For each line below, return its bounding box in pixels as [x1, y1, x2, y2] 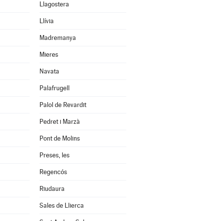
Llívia [39, 17, 54, 25]
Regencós [39, 168, 67, 176]
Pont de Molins [39, 135, 80, 142]
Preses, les [39, 151, 70, 159]
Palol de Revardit [39, 101, 86, 109]
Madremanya [39, 34, 76, 41]
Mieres [39, 51, 58, 58]
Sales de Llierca [39, 202, 84, 209]
